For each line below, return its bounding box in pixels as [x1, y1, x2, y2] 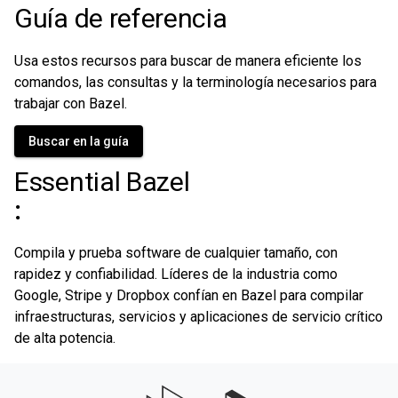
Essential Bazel [14, 166, 190, 197]
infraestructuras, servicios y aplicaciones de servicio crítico [14, 308, 383, 325]
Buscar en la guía [28, 134, 129, 148]
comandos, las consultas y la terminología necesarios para [14, 74, 377, 91]
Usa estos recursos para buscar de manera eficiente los [14, 52, 362, 69]
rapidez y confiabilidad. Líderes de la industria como [14, 266, 338, 283]
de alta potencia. [14, 330, 115, 346]
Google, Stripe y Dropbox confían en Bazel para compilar [14, 287, 363, 304]
